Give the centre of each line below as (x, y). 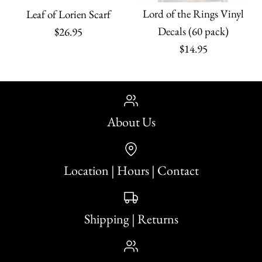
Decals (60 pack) (194, 32)
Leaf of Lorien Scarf (69, 15)
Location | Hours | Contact (131, 171)
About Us (131, 122)
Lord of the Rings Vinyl (194, 14)
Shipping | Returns (131, 219)
